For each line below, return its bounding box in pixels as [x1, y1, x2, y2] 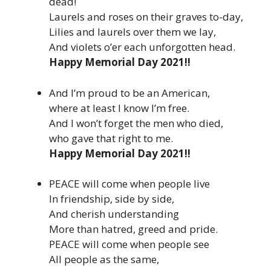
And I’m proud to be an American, [49, 85, 210, 100]
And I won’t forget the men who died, [49, 116, 223, 130]
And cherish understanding [49, 207, 179, 221]
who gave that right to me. [49, 131, 173, 145]
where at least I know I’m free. [49, 100, 189, 115]
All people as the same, [49, 252, 159, 267]
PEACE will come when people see [49, 237, 209, 252]
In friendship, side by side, [49, 192, 174, 206]
